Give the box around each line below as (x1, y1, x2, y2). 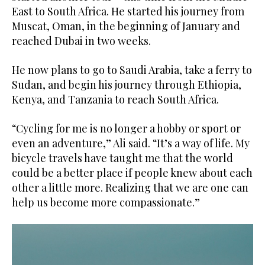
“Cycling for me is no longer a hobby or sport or (12, 121, 241, 136)
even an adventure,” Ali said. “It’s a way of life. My (12, 136, 250, 151)
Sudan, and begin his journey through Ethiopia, (12, 77, 241, 92)
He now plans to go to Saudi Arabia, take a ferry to (12, 63, 252, 77)
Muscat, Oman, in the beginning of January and (12, 19, 240, 34)
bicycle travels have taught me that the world (12, 151, 233, 166)
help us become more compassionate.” (12, 195, 200, 210)
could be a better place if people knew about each (12, 166, 253, 180)
